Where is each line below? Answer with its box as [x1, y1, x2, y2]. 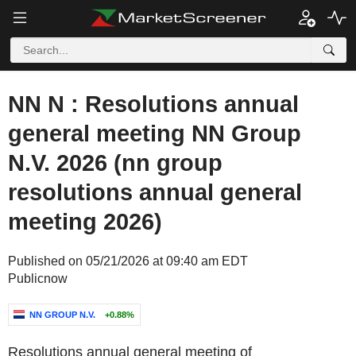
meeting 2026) [8, 209, 162, 234]
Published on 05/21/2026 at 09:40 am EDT [8, 254, 248, 268]
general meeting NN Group [8, 121, 301, 146]
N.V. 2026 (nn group [8, 150, 222, 176]
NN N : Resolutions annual [8, 91, 299, 117]
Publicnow [8, 272, 68, 285]
